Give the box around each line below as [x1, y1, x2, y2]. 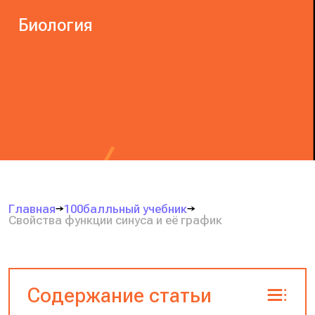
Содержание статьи [27, 283, 212, 307]
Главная [8, 201, 56, 216]
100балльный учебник [64, 201, 188, 216]
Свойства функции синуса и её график [8, 212, 223, 227]
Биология [18, 15, 94, 36]
